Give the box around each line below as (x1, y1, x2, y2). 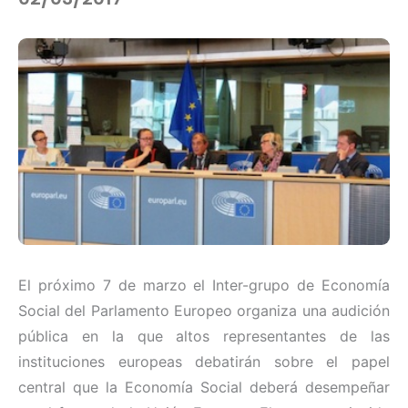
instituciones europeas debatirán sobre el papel (18, 352, 390, 372)
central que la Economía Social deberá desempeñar (18, 378, 390, 397)
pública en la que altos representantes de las (18, 327, 390, 346)
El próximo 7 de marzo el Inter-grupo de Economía (18, 276, 390, 295)
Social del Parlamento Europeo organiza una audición (18, 301, 390, 321)
